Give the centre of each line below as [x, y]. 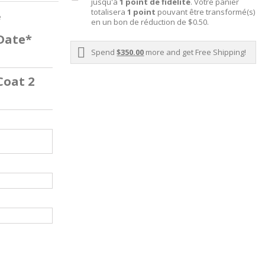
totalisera [109, 12]
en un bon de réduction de [140, 22]
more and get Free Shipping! [195, 52]
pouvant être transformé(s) [206, 12]
